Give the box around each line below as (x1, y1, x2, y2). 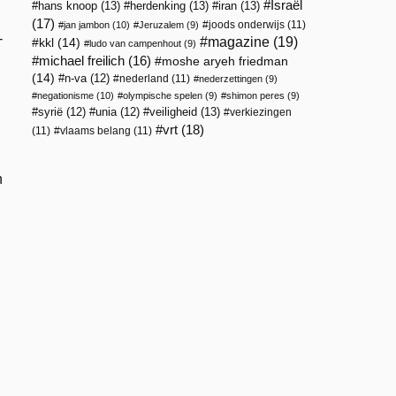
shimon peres (226, 90, 285, 101)
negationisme (37, 90, 94, 101)
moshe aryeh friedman (162, 55, 288, 68)
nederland (119, 72, 169, 85)
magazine (208, 34, 270, 49)
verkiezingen (230, 106, 292, 118)
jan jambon (64, 19, 110, 30)
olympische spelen (123, 90, 202, 101)
